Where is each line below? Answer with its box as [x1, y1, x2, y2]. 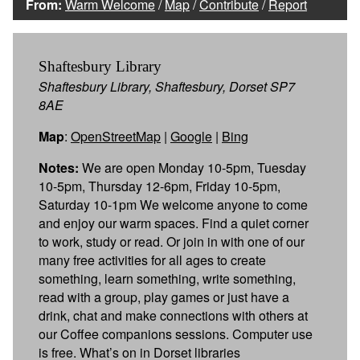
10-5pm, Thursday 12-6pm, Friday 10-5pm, [39, 176, 280, 195]
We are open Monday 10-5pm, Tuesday [79, 157, 306, 177]
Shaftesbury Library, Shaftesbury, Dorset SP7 [39, 76, 295, 96]
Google [170, 126, 212, 145]
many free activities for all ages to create [39, 250, 266, 269]
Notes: [39, 157, 79, 177]
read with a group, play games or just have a [39, 287, 289, 306]
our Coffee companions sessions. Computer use [39, 324, 313, 343]
